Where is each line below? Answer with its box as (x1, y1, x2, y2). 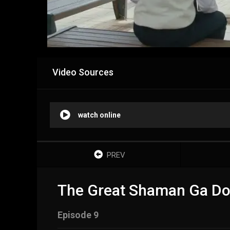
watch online (78, 110, 121, 119)
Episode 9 (57, 209, 99, 220)
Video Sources (52, 66, 113, 78)
